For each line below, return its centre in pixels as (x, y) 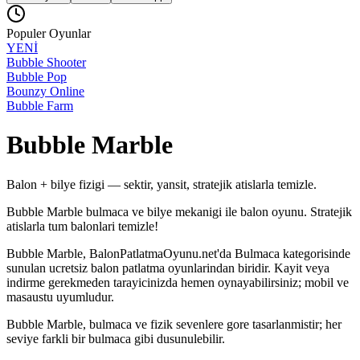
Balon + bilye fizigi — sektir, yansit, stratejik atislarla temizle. (162, 184)
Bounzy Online (45, 91)
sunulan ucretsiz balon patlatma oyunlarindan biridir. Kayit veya (168, 268)
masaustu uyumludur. (60, 297)
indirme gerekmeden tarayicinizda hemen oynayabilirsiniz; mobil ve (178, 282)
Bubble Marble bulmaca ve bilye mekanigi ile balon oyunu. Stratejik (179, 211)
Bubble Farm (40, 106)
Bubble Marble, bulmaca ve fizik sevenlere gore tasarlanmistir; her (174, 324)
